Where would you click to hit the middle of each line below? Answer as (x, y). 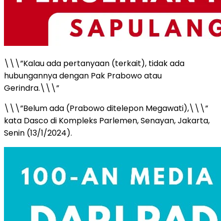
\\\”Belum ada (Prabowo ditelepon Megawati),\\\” (106, 108)
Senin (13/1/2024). (38, 133)
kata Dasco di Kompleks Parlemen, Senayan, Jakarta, (107, 120)
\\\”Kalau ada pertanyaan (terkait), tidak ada (94, 63)
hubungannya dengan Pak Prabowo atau (83, 75)
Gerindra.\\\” (32, 88)
